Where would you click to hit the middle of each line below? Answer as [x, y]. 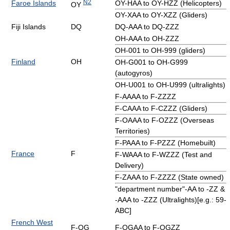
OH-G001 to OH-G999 [151, 62]
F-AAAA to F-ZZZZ [146, 96]
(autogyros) [134, 73]
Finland [23, 61]
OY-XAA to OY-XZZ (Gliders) [161, 15]
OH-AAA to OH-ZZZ [147, 38]
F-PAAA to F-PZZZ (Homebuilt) [165, 142]
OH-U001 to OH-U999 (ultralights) [170, 84]
